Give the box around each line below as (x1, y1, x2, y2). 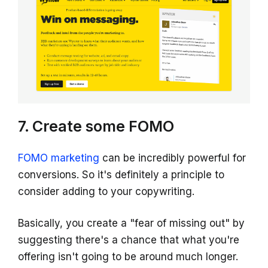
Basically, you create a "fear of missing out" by (18, 217, 245, 229)
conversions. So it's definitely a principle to (18, 168, 224, 181)
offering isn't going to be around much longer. (18, 250, 238, 263)
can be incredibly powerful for (99, 151, 246, 164)
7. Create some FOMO (18, 117, 174, 135)
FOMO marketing (18, 151, 99, 164)
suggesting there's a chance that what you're (18, 233, 239, 246)
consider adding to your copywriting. (18, 185, 194, 197)
